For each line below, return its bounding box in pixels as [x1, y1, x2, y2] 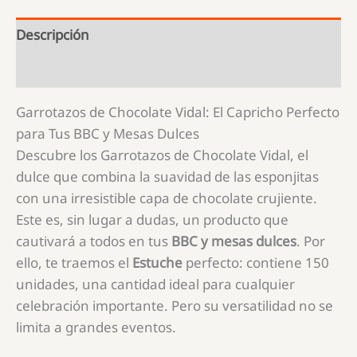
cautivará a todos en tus [16, 231, 171, 250]
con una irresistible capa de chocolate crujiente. [16, 188, 317, 207]
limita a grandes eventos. [16, 317, 176, 336]
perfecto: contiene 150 [182, 253, 329, 272]
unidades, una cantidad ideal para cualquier [16, 274, 295, 293]
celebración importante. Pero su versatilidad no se [16, 296, 333, 315]
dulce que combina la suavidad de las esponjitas [16, 167, 319, 186]
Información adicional [16, 61, 155, 80]
